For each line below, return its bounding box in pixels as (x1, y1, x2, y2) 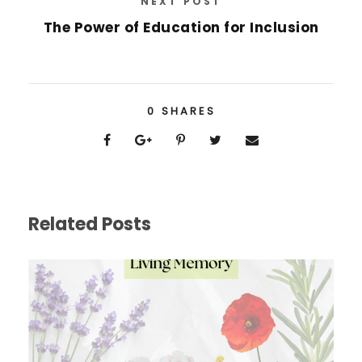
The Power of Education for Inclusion (43, 17, 319, 37)
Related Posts (28, 211, 151, 237)
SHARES (161, 103, 216, 119)
